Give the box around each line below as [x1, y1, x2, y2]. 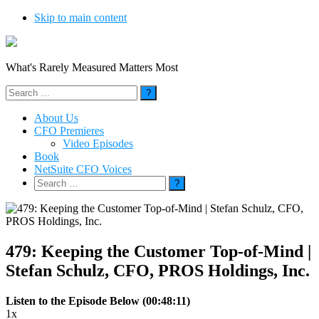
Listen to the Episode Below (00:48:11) [6, 294, 190, 307]
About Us [34, 112, 78, 124]
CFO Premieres [34, 125, 104, 137]
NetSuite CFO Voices [34, 163, 132, 175]
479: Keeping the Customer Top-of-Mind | [6, 241, 311, 261]
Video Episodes [63, 137, 133, 150]
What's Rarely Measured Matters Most [6, 61, 178, 73]
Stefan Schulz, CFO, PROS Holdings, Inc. [6, 261, 310, 280]
